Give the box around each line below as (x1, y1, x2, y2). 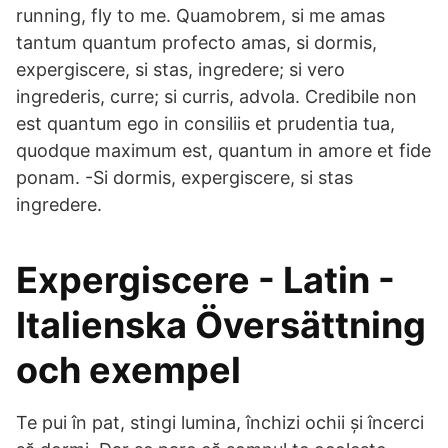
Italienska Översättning (16, 303, 426, 347)
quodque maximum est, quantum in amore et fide (16, 140, 431, 161)
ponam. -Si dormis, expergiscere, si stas (16, 167, 353, 188)
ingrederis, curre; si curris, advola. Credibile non (16, 86, 417, 107)
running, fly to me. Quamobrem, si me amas (16, 5, 385, 26)
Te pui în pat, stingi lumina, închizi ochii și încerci (16, 412, 424, 433)
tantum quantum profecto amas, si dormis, (16, 32, 377, 53)
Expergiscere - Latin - (16, 258, 395, 302)
